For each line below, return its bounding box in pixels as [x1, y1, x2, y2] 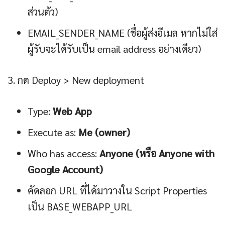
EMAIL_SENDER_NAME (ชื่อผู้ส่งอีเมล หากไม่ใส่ [28, 26, 217, 40]
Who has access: [28, 147, 99, 160]
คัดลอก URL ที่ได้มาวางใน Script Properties [28, 184, 207, 197]
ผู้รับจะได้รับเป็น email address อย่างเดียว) [28, 42, 201, 56]
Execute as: [28, 126, 78, 139]
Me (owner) [78, 126, 130, 139]
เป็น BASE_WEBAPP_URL [28, 200, 132, 213]
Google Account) [28, 163, 103, 176]
